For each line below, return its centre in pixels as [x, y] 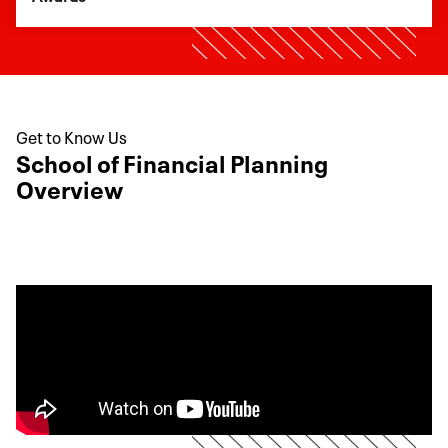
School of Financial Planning [172, 161]
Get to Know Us [71, 135]
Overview [69, 187]
